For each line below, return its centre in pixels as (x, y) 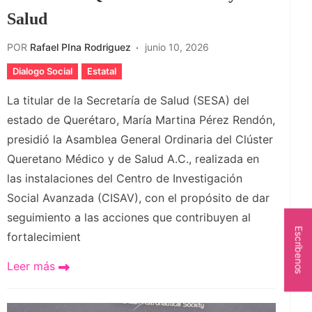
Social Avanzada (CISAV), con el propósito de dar (138, 198)
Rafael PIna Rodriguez (80, 47)
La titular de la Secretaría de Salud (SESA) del (128, 101)
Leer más (33, 266)
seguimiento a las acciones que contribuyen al (129, 218)
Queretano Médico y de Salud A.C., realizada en (133, 159)
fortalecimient (44, 237)
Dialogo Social (42, 71)
